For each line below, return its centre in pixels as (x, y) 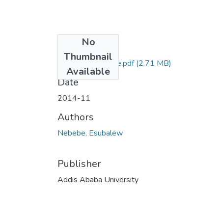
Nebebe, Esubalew (90, 133)
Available (88, 71)
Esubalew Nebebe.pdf (96, 63)
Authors (76, 117)
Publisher (79, 164)
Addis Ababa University (98, 179)
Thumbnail (88, 56)
